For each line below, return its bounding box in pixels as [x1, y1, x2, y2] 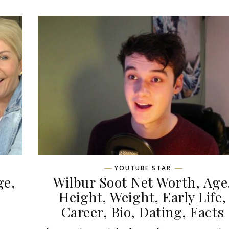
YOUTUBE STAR [114, 163, 171, 172]
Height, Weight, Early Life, [59, 187, 226, 206]
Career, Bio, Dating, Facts [61, 202, 224, 221]
